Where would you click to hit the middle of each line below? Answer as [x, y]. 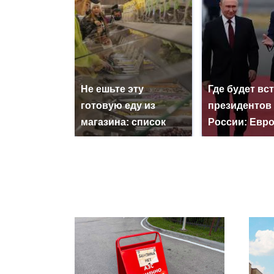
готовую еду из [118, 106]
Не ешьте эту [112, 89]
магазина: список [123, 122]
